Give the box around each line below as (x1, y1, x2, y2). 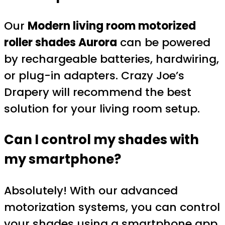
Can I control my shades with (4, 131, 199, 149)
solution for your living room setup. (4, 101, 200, 117)
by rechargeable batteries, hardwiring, (4, 51, 219, 67)
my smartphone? (4, 150, 121, 169)
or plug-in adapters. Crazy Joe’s (4, 68, 184, 84)
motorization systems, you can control (4, 199, 220, 215)
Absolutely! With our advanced (4, 182, 178, 198)
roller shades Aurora (4, 35, 117, 51)
